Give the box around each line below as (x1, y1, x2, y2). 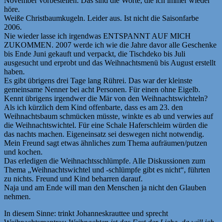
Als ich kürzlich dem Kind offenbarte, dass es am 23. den (4, 103, 183, 111)
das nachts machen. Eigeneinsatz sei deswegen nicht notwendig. (4, 129, 204, 138)
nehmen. (4, 192, 31, 201)
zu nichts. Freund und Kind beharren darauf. (4, 174, 143, 183)
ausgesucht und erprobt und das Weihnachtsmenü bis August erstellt (4, 58, 216, 67)
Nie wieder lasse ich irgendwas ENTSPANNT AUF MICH (4, 31, 191, 40)
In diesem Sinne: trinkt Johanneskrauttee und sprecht (4, 209, 168, 218)
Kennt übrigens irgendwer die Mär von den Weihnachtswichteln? (4, 94, 208, 103)
